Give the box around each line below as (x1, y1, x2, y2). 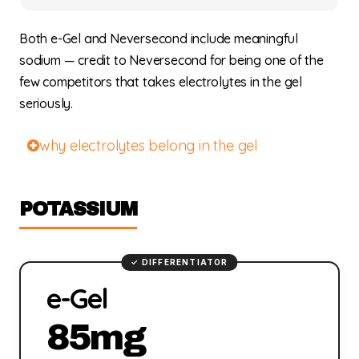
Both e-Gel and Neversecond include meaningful (19, 30, 298, 47)
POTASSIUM (19, 198, 137, 220)
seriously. (19, 95, 73, 112)
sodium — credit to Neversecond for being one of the (19, 52, 324, 69)
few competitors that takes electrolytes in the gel (19, 74, 302, 91)
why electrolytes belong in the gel (38, 135, 258, 155)
